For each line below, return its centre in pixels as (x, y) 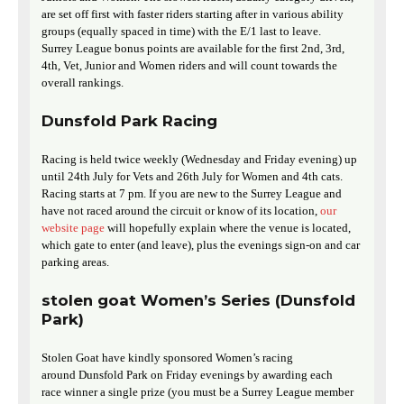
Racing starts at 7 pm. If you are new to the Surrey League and (192, 194)
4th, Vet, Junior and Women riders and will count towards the (189, 66)
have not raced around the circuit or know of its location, (181, 211)
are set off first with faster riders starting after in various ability (193, 14)
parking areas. (75, 262)
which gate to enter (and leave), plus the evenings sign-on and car (201, 245)
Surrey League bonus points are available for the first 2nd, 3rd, (193, 49)
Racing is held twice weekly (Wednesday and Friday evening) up (199, 160)
